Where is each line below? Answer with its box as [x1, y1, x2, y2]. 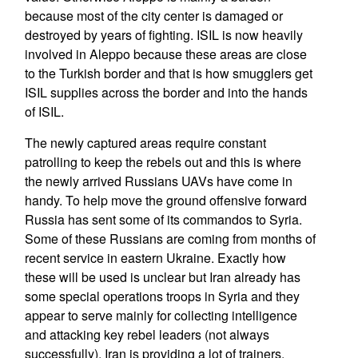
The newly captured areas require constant [24, 133, 266, 152]
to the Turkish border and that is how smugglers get [24, 64, 312, 82]
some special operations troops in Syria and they [24, 287, 300, 305]
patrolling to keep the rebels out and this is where [24, 153, 301, 171]
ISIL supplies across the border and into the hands [24, 83, 308, 101]
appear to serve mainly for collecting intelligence [24, 306, 297, 324]
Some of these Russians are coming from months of [24, 229, 316, 248]
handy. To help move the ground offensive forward [24, 191, 307, 209]
